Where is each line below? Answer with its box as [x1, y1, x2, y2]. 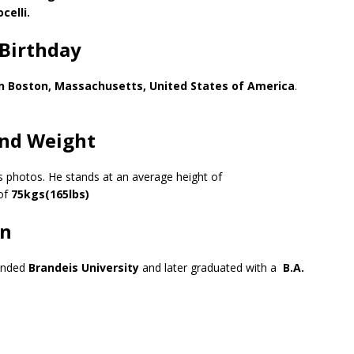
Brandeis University [28, 260, 139, 275]
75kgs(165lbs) [8, 186, 89, 201]
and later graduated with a [139, 260, 283, 275]
